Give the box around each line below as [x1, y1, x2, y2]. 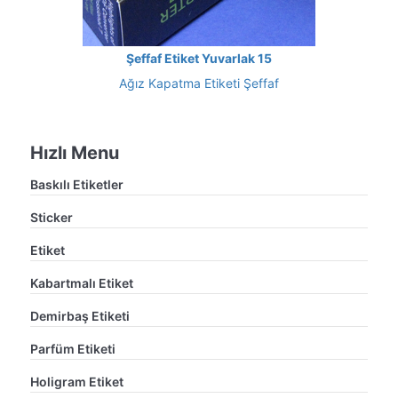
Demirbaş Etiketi [30, 307, 130, 323]
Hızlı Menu [30, 141, 119, 163]
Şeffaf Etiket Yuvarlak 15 [126, 50, 272, 66]
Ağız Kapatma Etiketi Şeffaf [119, 75, 279, 91]
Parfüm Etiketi [30, 340, 115, 356]
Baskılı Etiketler [30, 176, 123, 192]
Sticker [30, 209, 73, 225]
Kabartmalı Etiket [30, 275, 133, 291]
